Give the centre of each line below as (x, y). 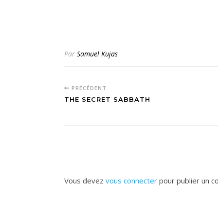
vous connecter (131, 181)
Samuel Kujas (97, 54)
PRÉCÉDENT (88, 88)
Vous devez (85, 181)
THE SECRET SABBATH (107, 99)
